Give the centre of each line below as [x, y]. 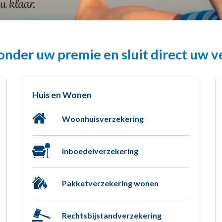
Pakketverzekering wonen [110, 183]
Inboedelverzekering [100, 151]
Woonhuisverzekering [103, 119]
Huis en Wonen [62, 95]
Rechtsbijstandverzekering [111, 216]
